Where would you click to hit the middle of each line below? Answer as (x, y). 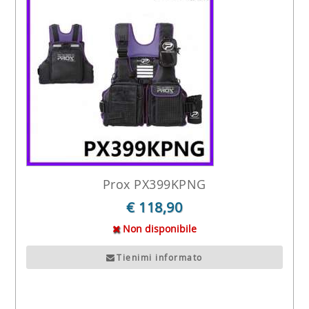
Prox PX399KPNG (154, 184)
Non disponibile (158, 228)
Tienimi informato (160, 257)
